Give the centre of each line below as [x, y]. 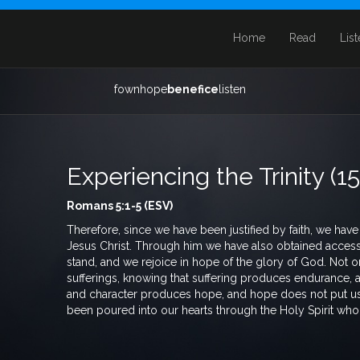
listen [232, 89]
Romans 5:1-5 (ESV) [119, 206]
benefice [193, 89]
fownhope [141, 89]
